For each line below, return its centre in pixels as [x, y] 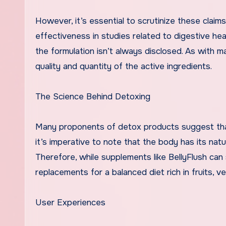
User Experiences [70, 203]
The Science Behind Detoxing [93, 97]
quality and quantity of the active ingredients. [124, 66]
